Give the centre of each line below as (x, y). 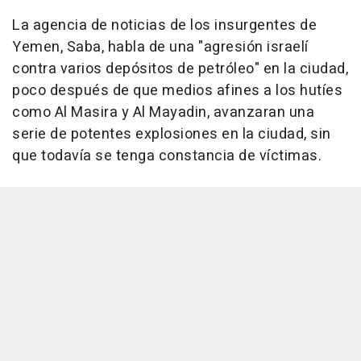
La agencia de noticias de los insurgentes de (164, 26)
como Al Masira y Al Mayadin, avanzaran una (163, 113)
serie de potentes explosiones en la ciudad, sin (172, 135)
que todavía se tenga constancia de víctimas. (167, 156)
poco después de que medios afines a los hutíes (177, 91)
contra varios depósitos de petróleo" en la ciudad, (180, 69)
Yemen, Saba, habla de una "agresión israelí (160, 48)
